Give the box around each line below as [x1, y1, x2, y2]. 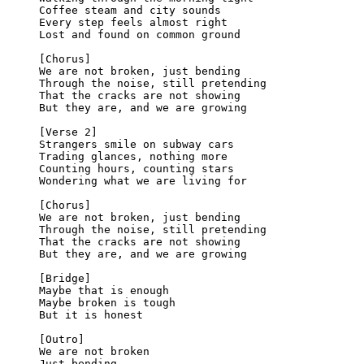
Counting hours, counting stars [39, 162, 234, 175]
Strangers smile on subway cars [39, 137, 234, 150]
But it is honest [39, 308, 143, 321]
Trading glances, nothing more [39, 149, 227, 162]
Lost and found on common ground [39, 28, 240, 41]
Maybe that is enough [39, 284, 169, 297]
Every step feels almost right [39, 15, 227, 28]
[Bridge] [39, 271, 91, 284]
